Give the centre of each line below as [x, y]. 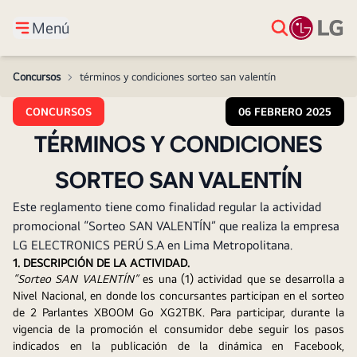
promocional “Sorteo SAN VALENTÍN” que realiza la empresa [176, 226]
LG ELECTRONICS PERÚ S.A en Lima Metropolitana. [153, 245]
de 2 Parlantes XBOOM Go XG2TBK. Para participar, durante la [178, 312]
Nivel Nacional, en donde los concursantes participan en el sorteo [178, 295]
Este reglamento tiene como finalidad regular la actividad [167, 207]
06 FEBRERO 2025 [285, 112]
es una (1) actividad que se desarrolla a [244, 279]
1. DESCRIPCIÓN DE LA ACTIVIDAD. [101, 263]
